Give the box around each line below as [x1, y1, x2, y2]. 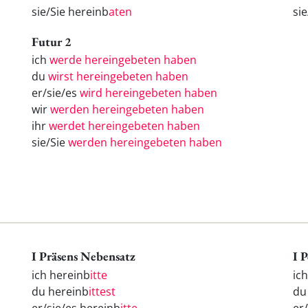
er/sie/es [32, 85, 80, 101]
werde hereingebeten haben [49, 52, 197, 68]
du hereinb [32, 284, 89, 300]
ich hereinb [32, 267, 90, 283]
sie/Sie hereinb [32, 3, 109, 19]
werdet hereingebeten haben [49, 118, 200, 134]
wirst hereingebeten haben [48, 69, 188, 85]
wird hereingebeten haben [80, 85, 217, 101]
